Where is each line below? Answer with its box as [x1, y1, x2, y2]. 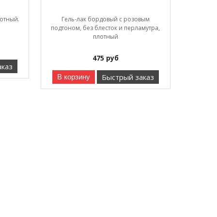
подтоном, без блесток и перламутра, [51, 23, 160, 32]
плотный [93, 32, 118, 41]
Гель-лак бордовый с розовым [61, 15, 150, 23]
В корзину [57, 72, 90, 81]
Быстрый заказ [101, 72, 154, 82]
